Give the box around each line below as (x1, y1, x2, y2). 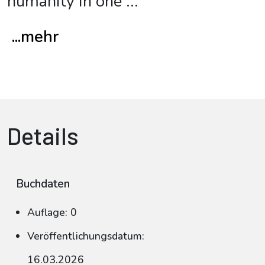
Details (7, 121, 79, 150)
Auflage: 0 (27, 205, 77, 219)
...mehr (12, 26, 59, 48)
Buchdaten (16, 176, 70, 192)
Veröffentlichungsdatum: (27, 229, 144, 243)
